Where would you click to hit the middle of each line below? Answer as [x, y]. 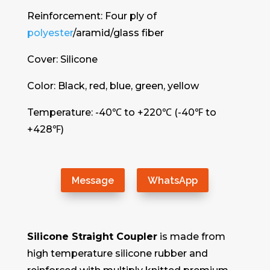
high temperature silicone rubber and [117, 254]
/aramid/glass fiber [118, 33]
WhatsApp [173, 180]
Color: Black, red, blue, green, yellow [113, 86]
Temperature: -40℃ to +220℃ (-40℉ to [121, 112]
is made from [192, 237]
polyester [50, 33]
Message [93, 180]
